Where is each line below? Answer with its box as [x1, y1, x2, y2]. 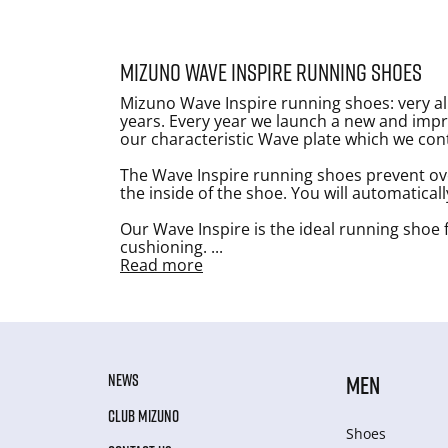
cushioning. [120, 235, 211, 258]
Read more [120, 253, 203, 276]
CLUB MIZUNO [108, 405, 179, 426]
